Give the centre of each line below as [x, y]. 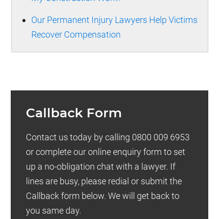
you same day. [54, 211]
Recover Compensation [76, 35]
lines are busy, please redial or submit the [104, 181]
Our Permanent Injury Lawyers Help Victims [114, 20]
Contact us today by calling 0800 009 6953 [108, 137]
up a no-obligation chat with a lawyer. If [101, 167]
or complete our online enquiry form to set [106, 152]
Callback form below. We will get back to [103, 196]
